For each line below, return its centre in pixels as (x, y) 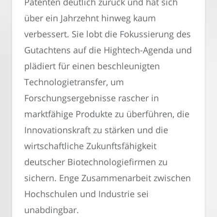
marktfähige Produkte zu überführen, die (107, 114)
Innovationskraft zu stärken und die (96, 130)
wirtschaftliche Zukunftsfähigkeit (90, 146)
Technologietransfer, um (74, 82)
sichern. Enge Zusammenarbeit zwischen (108, 178)
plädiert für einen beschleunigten (92, 66)
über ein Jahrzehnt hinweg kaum (90, 18)
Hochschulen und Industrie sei (86, 194)
